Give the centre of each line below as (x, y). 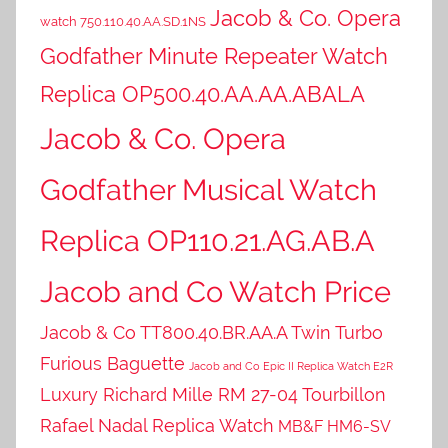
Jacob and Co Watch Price (215, 291)
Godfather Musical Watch (208, 189)
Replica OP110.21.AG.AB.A (207, 240)
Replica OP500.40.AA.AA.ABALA (202, 93)
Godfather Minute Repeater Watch (214, 55)
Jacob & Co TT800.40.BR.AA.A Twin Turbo (211, 332)
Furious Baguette (112, 363)
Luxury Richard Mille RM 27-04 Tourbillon (213, 394)
